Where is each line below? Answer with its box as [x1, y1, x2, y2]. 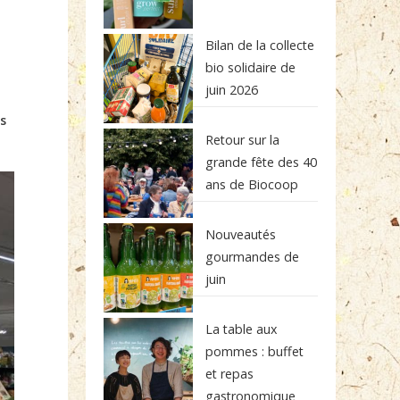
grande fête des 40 [205, 154, 318, 171]
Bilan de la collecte [205, 37, 315, 54]
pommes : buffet [205, 343, 304, 360]
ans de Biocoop [205, 176, 299, 193]
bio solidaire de [205, 59, 296, 76]
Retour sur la [205, 131, 280, 148]
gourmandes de [205, 248, 300, 265]
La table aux [205, 321, 278, 337]
